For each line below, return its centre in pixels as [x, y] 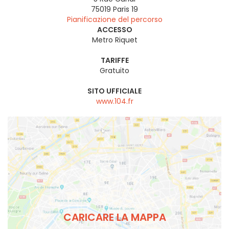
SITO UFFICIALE [114, 91]
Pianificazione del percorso [114, 20]
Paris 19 [125, 9]
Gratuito [114, 71]
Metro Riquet [114, 40]
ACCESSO [114, 30]
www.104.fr [114, 101]
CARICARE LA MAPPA [114, 217]
